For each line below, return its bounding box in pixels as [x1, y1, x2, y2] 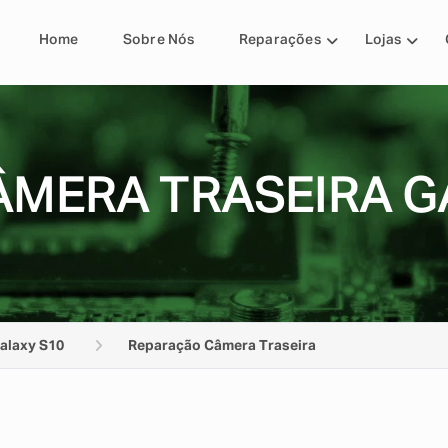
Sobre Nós [122, 33, 195, 47]
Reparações [238, 33, 321, 47]
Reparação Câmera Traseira [128, 339, 316, 353]
